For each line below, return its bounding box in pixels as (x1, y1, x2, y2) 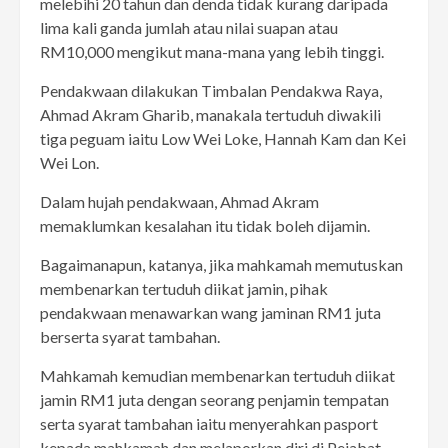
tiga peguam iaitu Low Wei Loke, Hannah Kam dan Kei (40, 129, 406, 149)
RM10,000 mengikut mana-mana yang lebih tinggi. (40, 42, 384, 62)
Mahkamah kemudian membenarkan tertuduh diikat (40, 366, 395, 386)
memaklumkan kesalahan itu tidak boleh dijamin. (40, 216, 370, 236)
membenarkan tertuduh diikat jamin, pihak (40, 279, 328, 299)
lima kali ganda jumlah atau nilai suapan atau (40, 18, 338, 38)
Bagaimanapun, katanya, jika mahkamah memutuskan (40, 255, 403, 275)
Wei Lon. (40, 153, 99, 173)
